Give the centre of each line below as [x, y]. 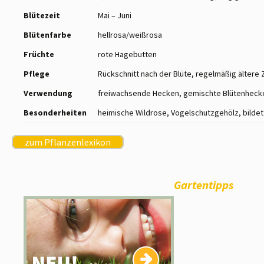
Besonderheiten [55, 113]
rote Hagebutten [127, 55]
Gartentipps [204, 185]
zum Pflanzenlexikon [68, 142]
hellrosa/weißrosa [130, 35]
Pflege [37, 74]
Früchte [39, 55]
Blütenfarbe [47, 35]
